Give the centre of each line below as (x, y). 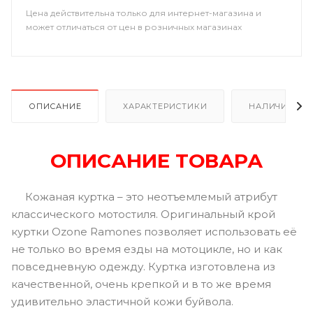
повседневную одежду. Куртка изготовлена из (143, 266)
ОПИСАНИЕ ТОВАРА (156, 160)
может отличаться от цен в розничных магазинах (134, 27)
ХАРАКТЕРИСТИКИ (165, 106)
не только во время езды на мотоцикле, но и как (147, 249)
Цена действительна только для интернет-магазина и (144, 13)
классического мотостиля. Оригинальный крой (143, 214)
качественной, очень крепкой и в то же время (141, 284)
